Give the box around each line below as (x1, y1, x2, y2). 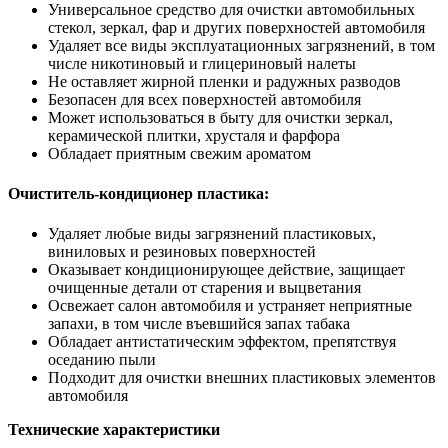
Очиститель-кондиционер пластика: (8, 184, 269, 202)
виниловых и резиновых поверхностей (48, 242, 316, 260)
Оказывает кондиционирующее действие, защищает (48, 260, 405, 278)
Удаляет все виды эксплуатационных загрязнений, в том (48, 36, 435, 54)
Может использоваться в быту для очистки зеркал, (48, 108, 393, 126)
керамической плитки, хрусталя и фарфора (48, 126, 340, 144)
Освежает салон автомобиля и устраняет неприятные (48, 296, 412, 314)
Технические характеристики (8, 420, 220, 438)
